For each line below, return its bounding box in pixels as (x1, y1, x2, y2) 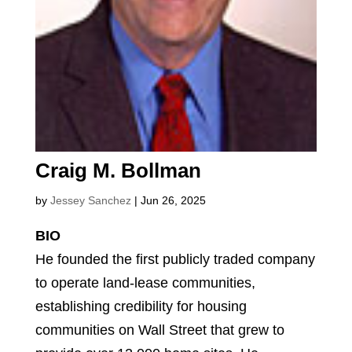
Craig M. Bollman (35, 158, 201, 182)
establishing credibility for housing (35, 298, 247, 314)
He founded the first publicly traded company (35, 251, 315, 267)
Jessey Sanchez (49, 193, 131, 207)
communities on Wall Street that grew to (35, 321, 284, 338)
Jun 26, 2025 (140, 193, 206, 207)
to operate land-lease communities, (35, 274, 255, 291)
